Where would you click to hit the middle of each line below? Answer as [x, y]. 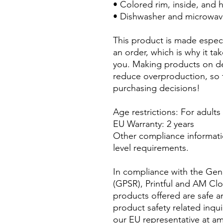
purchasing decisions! [157, 88]
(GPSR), [129, 184]
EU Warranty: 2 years [154, 124]
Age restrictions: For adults [167, 112]
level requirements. [151, 148]
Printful [159, 184]
